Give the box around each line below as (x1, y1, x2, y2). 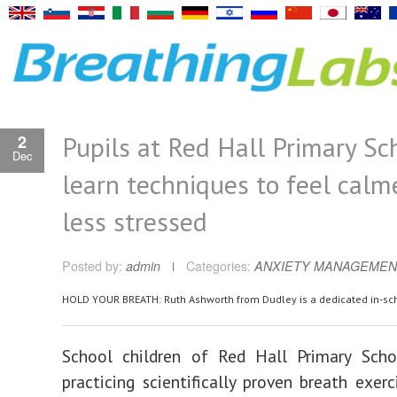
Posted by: (62, 257, 126, 275)
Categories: (186, 257, 251, 275)
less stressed (62, 204, 207, 238)
